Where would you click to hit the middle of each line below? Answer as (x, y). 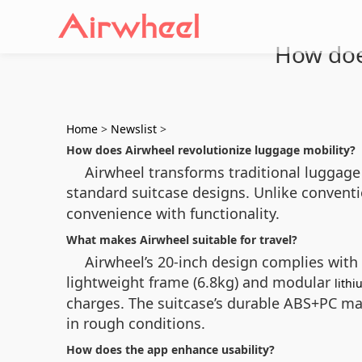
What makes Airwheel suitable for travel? (182, 240)
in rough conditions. (136, 323)
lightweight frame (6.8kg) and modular (200, 282)
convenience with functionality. (173, 213)
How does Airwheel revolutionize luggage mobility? (211, 150)
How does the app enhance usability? (170, 349)
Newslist (134, 129)
